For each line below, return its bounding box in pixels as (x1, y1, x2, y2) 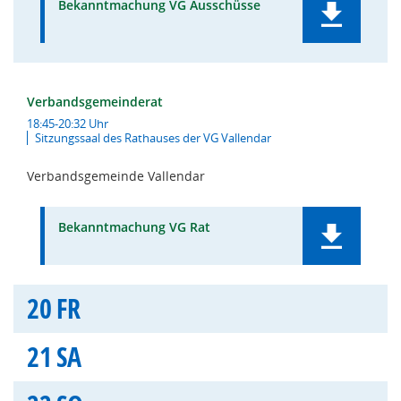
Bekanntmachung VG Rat (58, 218, 210, 235)
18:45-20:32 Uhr (27, 115, 108, 132)
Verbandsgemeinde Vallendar (27, 167, 205, 184)
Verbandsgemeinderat (27, 93, 163, 110)
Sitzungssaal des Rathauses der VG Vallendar (35, 130, 271, 146)
